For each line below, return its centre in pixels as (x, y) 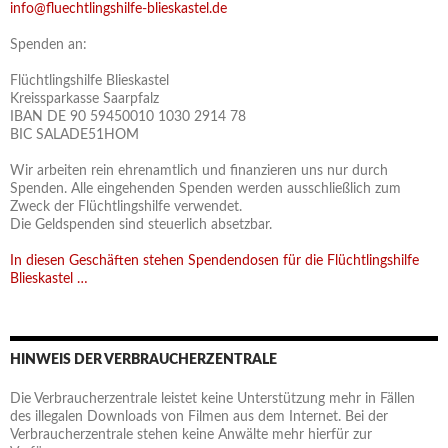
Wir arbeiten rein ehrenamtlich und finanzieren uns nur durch (199, 171)
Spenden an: (48, 45)
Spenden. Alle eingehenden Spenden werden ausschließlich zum (205, 189)
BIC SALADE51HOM (74, 135)
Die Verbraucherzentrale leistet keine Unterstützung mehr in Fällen (212, 399)
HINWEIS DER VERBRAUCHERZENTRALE (143, 360)
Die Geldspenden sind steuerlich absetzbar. (141, 225)
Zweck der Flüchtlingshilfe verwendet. (126, 207)
